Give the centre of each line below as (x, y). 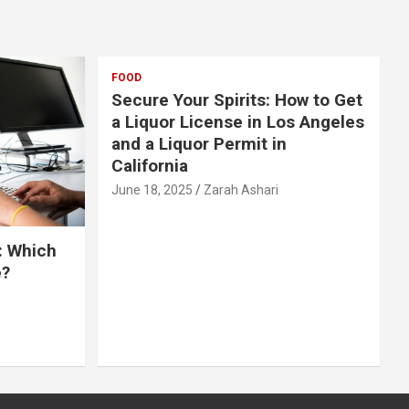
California (149, 165)
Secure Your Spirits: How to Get (236, 100)
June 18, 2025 (152, 189)
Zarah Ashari (241, 189)
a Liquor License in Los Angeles (237, 121)
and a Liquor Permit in (199, 143)
